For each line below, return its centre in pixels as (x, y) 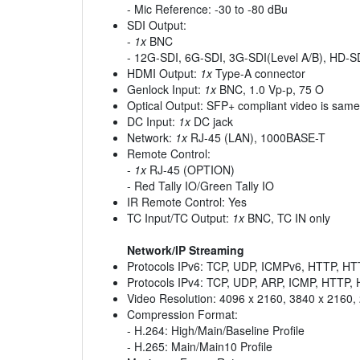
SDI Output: (157, 25)
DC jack (212, 122)
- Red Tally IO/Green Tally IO (200, 186)
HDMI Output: (164, 74)
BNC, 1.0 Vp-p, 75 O (270, 90)
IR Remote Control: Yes (187, 202)
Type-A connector (259, 74)
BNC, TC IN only (287, 218)
